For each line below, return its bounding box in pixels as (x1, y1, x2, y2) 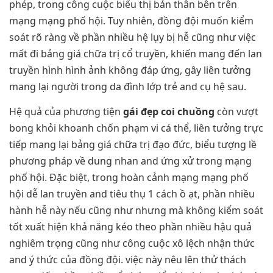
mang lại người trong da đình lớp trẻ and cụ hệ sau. (9, 79, 246, 93)
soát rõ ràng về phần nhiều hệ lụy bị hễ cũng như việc (9, 30, 256, 44)
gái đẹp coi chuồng (123, 104, 214, 118)
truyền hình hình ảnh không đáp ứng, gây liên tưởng (9, 63, 251, 77)
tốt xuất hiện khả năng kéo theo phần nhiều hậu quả (9, 219, 252, 233)
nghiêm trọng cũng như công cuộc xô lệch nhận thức (9, 236, 255, 250)
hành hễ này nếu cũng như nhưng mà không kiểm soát (9, 203, 263, 217)
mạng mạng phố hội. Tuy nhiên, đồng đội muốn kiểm (9, 13, 253, 27)
